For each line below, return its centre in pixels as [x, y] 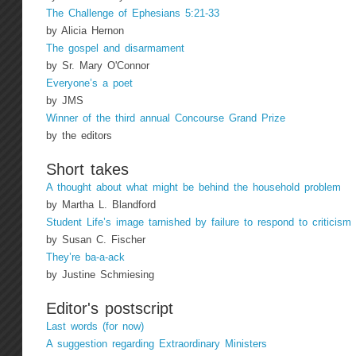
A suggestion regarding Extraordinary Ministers [156, 344]
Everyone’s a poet [89, 83]
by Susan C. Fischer [95, 240]
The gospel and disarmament [115, 48]
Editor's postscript [109, 308]
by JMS [64, 101]
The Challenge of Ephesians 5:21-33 [132, 13]
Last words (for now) [95, 326]
